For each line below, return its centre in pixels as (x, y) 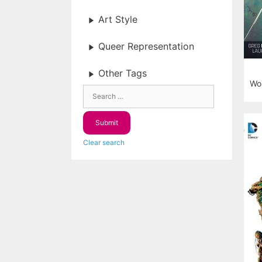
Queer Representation (146, 46)
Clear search (104, 142)
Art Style (118, 20)
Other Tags (123, 73)
